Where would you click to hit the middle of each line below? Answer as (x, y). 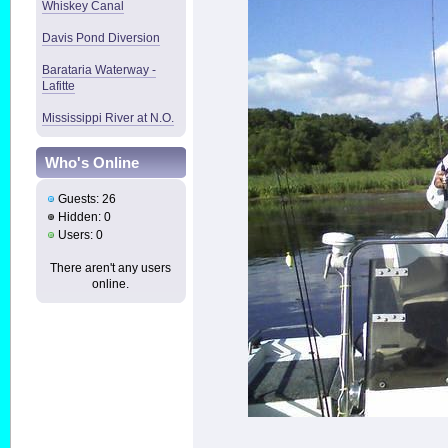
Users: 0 (79, 234)
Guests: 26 (86, 198)
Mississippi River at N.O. (108, 118)
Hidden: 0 (83, 216)
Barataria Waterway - (99, 70)
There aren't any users (111, 267)
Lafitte (59, 86)
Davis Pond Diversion (101, 38)
